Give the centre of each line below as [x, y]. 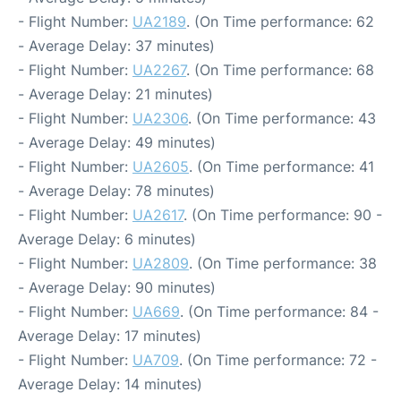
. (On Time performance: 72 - [278, 360]
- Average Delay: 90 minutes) [117, 288]
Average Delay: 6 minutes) [107, 239]
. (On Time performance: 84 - [279, 312]
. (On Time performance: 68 [280, 70]
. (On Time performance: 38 [283, 264]
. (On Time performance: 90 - [283, 215]
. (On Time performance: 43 [282, 119]
